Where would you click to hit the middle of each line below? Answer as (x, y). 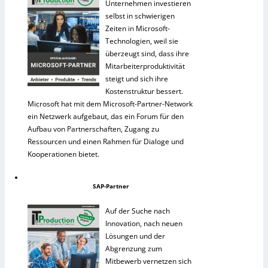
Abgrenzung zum (134, 248)
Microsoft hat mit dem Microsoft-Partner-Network (110, 103)
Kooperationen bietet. (63, 154)
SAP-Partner (111, 186)
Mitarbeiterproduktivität (145, 66)
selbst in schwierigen (140, 16)
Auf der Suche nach (138, 211)
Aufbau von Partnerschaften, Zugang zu (93, 129)
